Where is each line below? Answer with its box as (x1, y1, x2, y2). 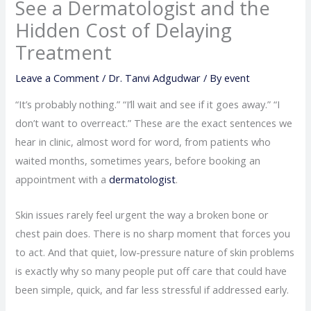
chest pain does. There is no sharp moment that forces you (15, 226, 291, 240)
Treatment (15, 39, 112, 65)
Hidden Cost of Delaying (15, 17, 233, 43)
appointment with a (15, 172, 110, 187)
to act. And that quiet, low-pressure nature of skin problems (15, 244, 295, 259)
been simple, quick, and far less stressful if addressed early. (15, 282, 289, 296)
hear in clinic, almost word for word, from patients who (15, 135, 271, 149)
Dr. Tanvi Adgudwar (108, 70, 201, 85)
